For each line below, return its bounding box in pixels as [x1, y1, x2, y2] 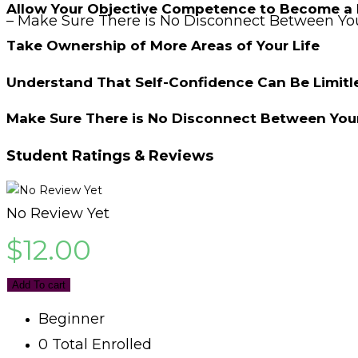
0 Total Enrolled [38, 335, 152, 353]
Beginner [38, 309, 105, 328]
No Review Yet [6, 204, 109, 222]
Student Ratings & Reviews [6, 146, 213, 165]
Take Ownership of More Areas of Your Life [6, 37, 320, 54]
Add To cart [12, 278, 66, 291]
